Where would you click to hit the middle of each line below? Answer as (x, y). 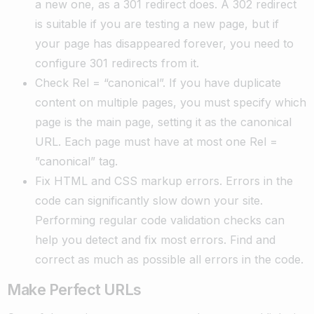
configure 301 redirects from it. (117, 63)
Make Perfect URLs (74, 289)
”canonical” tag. (76, 161)
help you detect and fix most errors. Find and (155, 239)
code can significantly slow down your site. (149, 200)
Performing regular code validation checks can (160, 220)
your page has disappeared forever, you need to (164, 43)
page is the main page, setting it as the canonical (163, 122)
